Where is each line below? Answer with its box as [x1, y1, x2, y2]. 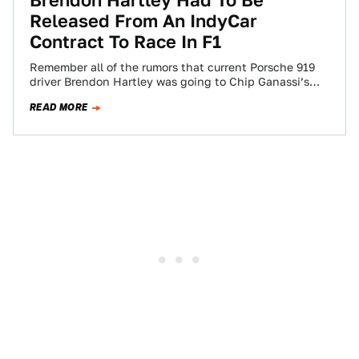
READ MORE [30, 100, 88, 115]
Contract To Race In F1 [30, 31, 221, 52]
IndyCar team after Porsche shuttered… [30, 90, 244, 103]
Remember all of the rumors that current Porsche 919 [30, 61, 315, 74]
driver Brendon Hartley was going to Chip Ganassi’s [30, 75, 309, 88]
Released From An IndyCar [30, 10, 257, 31]
